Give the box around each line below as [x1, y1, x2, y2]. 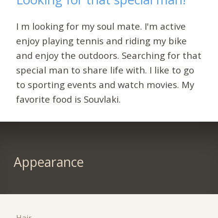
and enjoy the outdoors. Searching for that [16, 49, 202, 61]
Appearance [13, 153, 84, 171]
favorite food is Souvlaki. [16, 92, 121, 105]
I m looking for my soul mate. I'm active [16, 19, 186, 32]
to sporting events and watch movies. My [16, 78, 195, 91]
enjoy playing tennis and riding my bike [16, 34, 187, 47]
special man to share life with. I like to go [16, 63, 195, 76]
